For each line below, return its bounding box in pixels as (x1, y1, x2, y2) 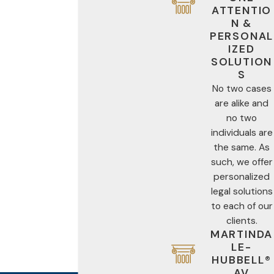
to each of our (210, 199, 273, 212)
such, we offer (210, 155, 273, 168)
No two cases (212, 82, 272, 95)
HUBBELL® (212, 253, 272, 267)
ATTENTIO (211, 3, 272, 17)
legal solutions (210, 185, 273, 198)
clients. (226, 214, 257, 227)
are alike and (215, 97, 268, 109)
